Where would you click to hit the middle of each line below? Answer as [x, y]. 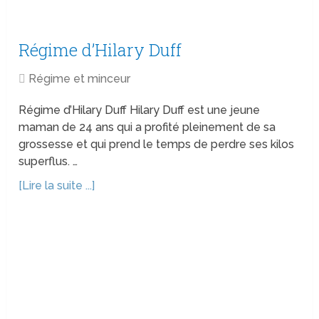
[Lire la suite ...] [57, 186]
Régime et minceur [80, 79]
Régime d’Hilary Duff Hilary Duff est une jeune [140, 110]
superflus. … [48, 162]
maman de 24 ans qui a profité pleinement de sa [147, 127]
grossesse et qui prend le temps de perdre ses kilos [157, 145]
